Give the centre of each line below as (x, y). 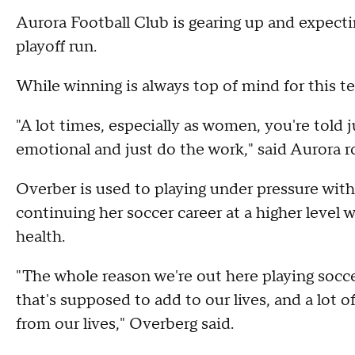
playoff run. (56, 47)
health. (40, 237)
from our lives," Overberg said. (125, 324)
